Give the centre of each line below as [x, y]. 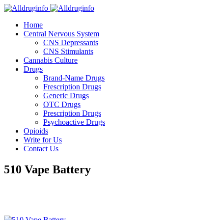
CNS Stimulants [68, 51]
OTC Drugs [62, 104]
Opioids [36, 131]
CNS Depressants [71, 42]
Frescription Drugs [72, 87]
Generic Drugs [66, 96]
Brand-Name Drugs [74, 78]
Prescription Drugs [72, 113]
